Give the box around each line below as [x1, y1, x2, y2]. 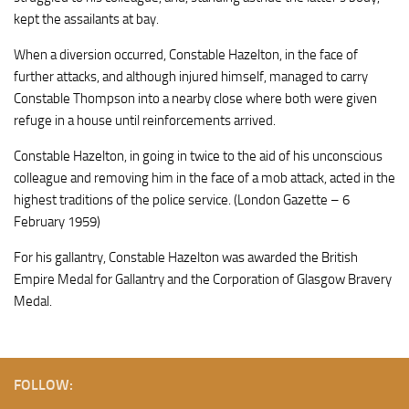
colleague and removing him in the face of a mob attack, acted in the [14, 169, 395, 186]
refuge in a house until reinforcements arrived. [14, 111, 276, 129]
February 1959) [14, 213, 100, 230]
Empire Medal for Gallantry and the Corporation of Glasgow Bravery [14, 270, 392, 288]
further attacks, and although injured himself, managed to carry [14, 68, 368, 85]
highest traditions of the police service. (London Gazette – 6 [14, 191, 350, 208]
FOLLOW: [14, 375, 73, 393]
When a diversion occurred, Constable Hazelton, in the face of [14, 46, 358, 63]
